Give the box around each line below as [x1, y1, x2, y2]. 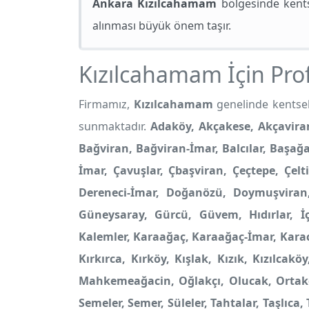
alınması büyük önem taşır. [92, 18, 231, 33]
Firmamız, [79, 97, 134, 112]
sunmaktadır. [79, 119, 150, 134]
